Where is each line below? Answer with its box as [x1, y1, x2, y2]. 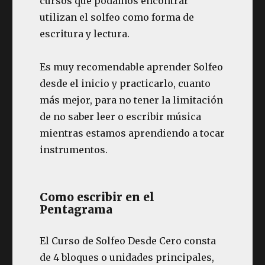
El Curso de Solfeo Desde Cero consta [40, 235, 216, 247]
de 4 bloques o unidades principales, [40, 251, 215, 263]
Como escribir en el [40, 190, 155, 204]
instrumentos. [40, 144, 108, 156]
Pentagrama [40, 202, 113, 216]
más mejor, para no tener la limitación [40, 94, 224, 106]
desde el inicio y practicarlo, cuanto [40, 77, 211, 89]
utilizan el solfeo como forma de [40, 11, 195, 23]
